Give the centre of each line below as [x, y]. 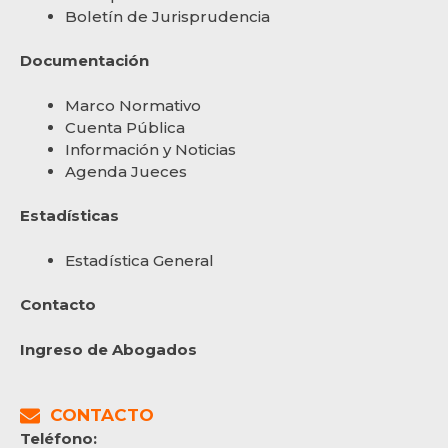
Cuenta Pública [125, 127]
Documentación [84, 60]
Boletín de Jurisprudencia [167, 16]
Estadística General [139, 260]
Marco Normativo [133, 105]
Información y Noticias [150, 149]
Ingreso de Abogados [108, 349]
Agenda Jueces [126, 171]
